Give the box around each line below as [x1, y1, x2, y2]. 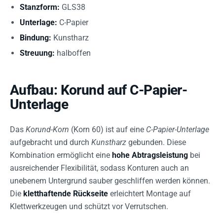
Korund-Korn [26, 124, 69, 134]
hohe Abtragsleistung [112, 150, 188, 160]
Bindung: [20, 33, 51, 42]
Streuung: [20, 48, 55, 58]
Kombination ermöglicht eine [10, 150, 112, 160]
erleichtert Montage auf [108, 188, 191, 198]
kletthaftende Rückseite [23, 188, 108, 198]
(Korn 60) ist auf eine [69, 124, 146, 134]
